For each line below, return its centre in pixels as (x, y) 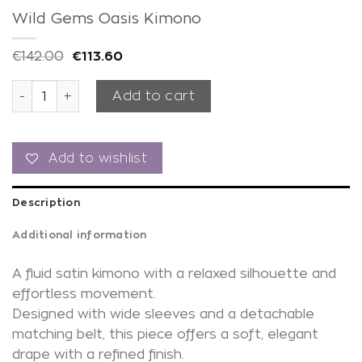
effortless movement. (84, 294)
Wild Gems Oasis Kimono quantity (118, 88)
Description (46, 202)
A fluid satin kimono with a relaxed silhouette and (174, 274)
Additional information (80, 235)
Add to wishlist (98, 158)
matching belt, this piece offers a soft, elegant (165, 335)
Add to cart (154, 96)
